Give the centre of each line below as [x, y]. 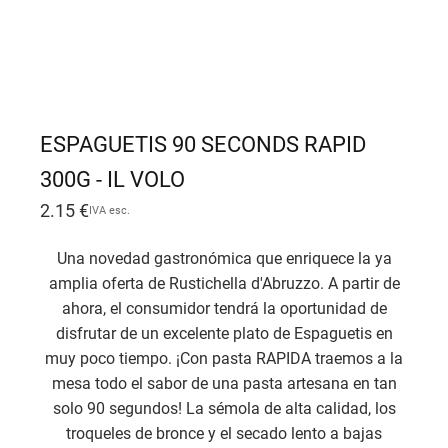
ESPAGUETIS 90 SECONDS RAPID [203, 144]
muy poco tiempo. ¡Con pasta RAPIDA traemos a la [224, 359]
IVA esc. [109, 210]
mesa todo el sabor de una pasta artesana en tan [224, 384]
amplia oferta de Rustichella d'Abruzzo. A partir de [224, 284]
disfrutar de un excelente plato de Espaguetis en [224, 334]
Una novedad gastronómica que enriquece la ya [224, 259]
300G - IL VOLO [112, 179]
